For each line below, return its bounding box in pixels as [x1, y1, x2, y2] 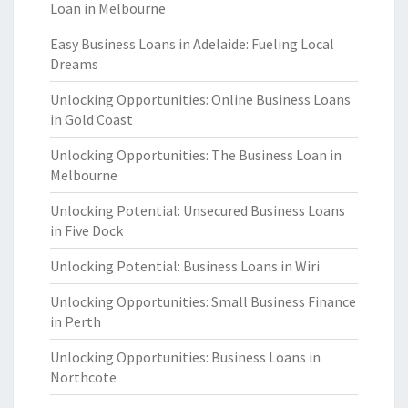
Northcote [50, 368, 117, 386]
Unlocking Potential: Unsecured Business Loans [50, 201, 345, 219]
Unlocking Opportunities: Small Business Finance [50, 292, 356, 311]
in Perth [50, 312, 101, 331]
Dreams [50, 55, 98, 73]
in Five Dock [50, 221, 123, 240]
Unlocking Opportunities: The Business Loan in [50, 146, 342, 164]
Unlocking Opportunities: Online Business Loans [50, 90, 351, 108]
